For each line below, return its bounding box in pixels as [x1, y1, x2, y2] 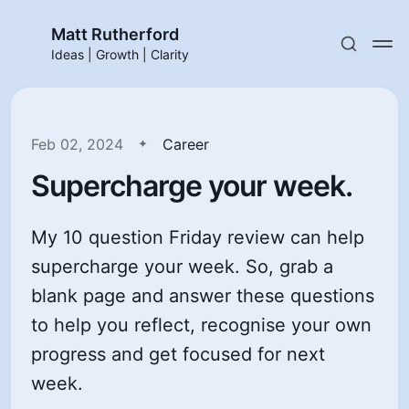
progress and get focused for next [31, 343, 326, 365]
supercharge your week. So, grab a [31, 256, 334, 278]
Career [163, 135, 210, 153]
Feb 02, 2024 [31, 135, 124, 153]
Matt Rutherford [51, 25, 179, 44]
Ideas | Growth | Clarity [51, 47, 189, 62]
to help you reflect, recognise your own [31, 314, 372, 336]
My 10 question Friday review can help [31, 226, 365, 248]
